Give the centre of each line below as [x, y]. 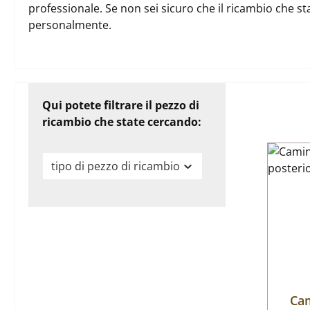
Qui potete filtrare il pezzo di [121, 105]
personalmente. [70, 25]
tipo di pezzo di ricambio [116, 166]
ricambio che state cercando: [122, 122]
